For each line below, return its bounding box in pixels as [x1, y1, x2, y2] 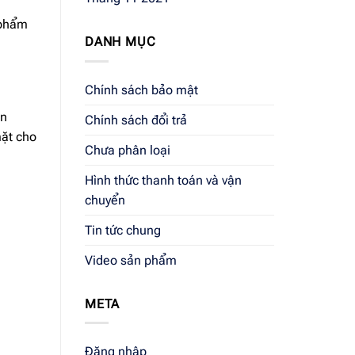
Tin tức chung [85, 222, 161, 238]
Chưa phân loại [85, 142, 170, 158]
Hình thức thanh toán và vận [85, 172, 242, 188]
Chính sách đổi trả [85, 112, 187, 128]
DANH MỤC [85, 34, 156, 50]
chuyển [85, 192, 125, 208]
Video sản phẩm [85, 252, 177, 268]
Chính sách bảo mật [85, 82, 198, 97]
